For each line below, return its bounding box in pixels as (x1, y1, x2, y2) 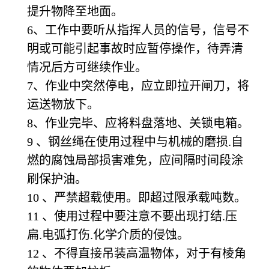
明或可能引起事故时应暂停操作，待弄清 (27, 41, 243, 55)
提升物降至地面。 (27, 4, 123, 18)
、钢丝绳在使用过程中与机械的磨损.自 (36, 134, 243, 148)
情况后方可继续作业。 (27, 60, 147, 74)
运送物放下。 (27, 97, 99, 111)
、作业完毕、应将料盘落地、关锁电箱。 (33, 116, 249, 130)
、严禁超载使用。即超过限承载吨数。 (42, 190, 246, 204)
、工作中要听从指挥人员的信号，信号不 (33, 23, 249, 37)
